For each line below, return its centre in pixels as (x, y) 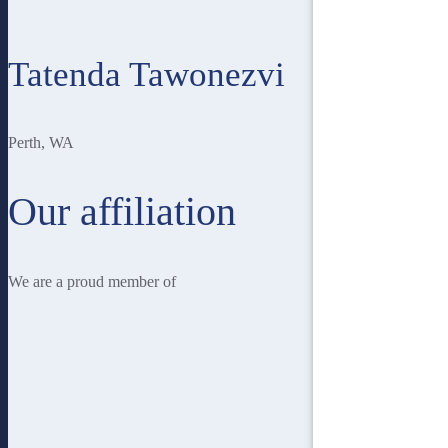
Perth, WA (41, 143)
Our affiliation (122, 212)
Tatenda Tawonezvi (146, 75)
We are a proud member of (92, 281)
